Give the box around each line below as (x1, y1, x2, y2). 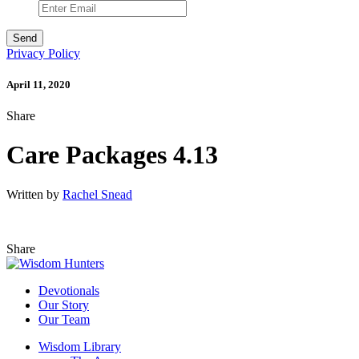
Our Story (38, 297, 89, 312)
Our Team (38, 312, 90, 326)
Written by (6, 187, 63, 201)
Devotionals (38, 283, 99, 297)
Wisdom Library (38, 339, 121, 353)
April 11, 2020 (6, 78, 71, 91)
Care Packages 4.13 (6, 140, 218, 170)
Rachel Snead (63, 187, 132, 201)
